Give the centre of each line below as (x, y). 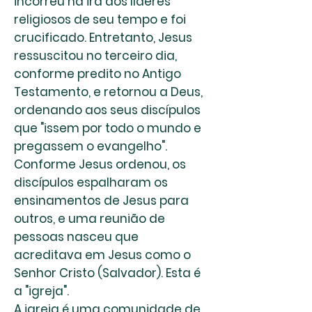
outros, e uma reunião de (89, 219)
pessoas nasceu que (76, 237)
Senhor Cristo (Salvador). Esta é (107, 273)
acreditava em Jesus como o (102, 255)
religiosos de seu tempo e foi (100, 19)
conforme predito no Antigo (97, 74)
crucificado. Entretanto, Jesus (103, 38)
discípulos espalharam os (91, 182)
